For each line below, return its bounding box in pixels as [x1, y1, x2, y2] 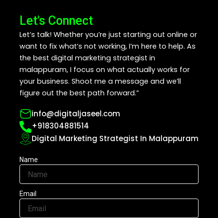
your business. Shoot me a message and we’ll [19, 76, 181, 86]
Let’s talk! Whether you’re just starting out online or [19, 29, 197, 39]
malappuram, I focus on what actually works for [19, 64, 190, 74]
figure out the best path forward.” [19, 88, 139, 98]
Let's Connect [19, 13, 93, 28]
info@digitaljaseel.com [32, 108, 120, 119]
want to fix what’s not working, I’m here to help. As [19, 41, 196, 51]
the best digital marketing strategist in [19, 53, 155, 63]
